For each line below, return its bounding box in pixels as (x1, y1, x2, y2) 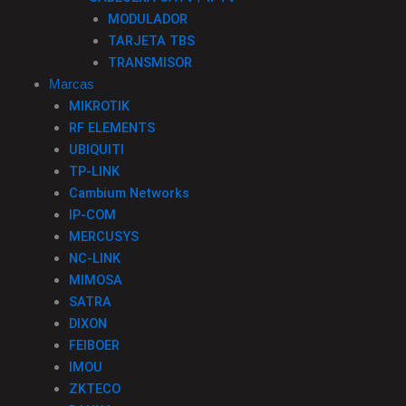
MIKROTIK (68, 98, 130, 115)
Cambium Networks (68, 185, 189, 202)
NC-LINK (68, 250, 121, 267)
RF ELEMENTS (68, 120, 155, 137)
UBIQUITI (68, 141, 124, 159)
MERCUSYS (68, 228, 139, 246)
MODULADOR (108, 11, 188, 28)
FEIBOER (68, 337, 120, 354)
